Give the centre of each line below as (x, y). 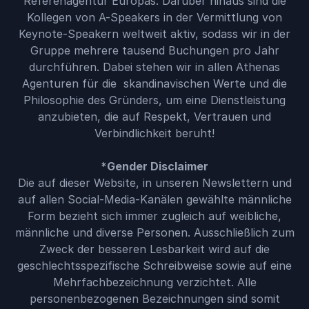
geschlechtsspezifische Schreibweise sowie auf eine (154, 266)
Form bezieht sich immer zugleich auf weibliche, (154, 216)
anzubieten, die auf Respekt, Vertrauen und (154, 117)
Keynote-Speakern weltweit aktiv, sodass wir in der (154, 34)
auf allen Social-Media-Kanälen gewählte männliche (154, 199)
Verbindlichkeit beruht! (154, 133)
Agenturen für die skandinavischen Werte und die (154, 83)
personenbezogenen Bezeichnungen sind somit (154, 299)
